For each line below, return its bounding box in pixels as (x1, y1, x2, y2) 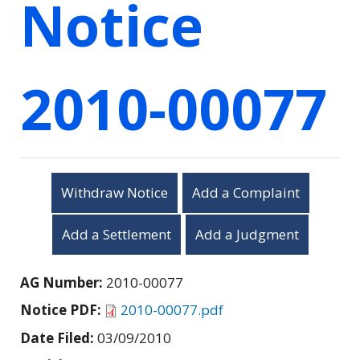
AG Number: (20, 272, 106, 292)
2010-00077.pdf (121, 300, 223, 319)
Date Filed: (20, 328, 97, 347)
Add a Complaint (191, 182, 300, 202)
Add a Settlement (61, 224, 171, 243)
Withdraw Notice (60, 182, 168, 202)
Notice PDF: (20, 300, 104, 319)
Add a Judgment (194, 224, 299, 243)
